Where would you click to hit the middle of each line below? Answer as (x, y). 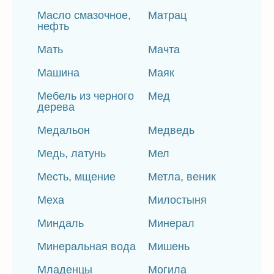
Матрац (168, 15)
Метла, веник (182, 177)
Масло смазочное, (84, 15)
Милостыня (178, 200)
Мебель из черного (86, 96)
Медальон (64, 130)
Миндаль (61, 223)
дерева (56, 107)
